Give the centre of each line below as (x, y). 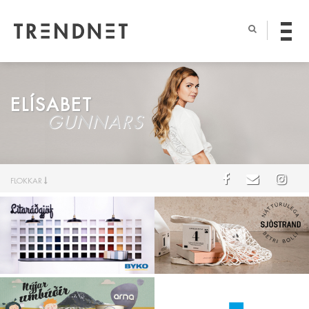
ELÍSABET (55, 104)
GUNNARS (95, 122)
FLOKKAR (27, 180)
